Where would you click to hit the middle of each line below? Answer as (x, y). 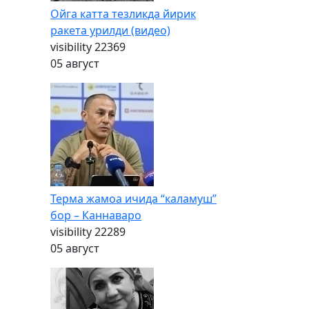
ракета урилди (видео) (110, 30)
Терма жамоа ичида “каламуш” (133, 199)
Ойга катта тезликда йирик (123, 14)
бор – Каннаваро (96, 215)
